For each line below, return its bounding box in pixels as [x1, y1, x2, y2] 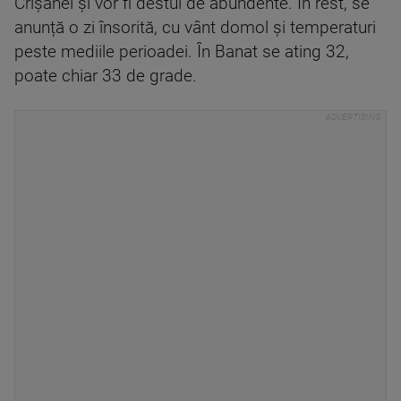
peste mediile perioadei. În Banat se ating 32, [14, 42, 349, 62]
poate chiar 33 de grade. [14, 66, 197, 86]
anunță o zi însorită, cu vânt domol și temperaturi [14, 18, 376, 38]
